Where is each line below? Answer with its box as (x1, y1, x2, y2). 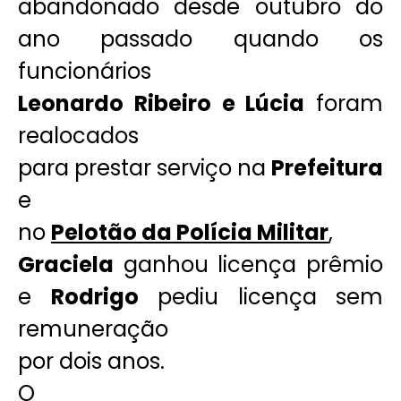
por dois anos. (18, 346, 165, 376)
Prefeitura (271, 152, 383, 183)
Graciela (18, 249, 114, 279)
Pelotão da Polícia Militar (51, 217, 328, 247)
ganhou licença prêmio (114, 249, 383, 279)
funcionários (18, 55, 151, 86)
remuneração (18, 313, 168, 344)
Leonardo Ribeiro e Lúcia (18, 88, 305, 118)
